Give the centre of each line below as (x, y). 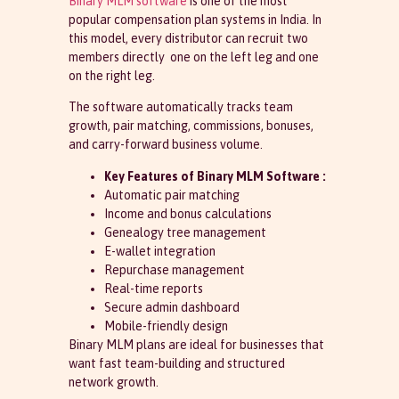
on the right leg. (111, 75)
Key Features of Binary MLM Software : (215, 176)
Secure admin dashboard (171, 307)
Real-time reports (153, 288)
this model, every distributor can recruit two (188, 38)
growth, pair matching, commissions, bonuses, (191, 126)
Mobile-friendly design (166, 326)
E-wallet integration (159, 251)
